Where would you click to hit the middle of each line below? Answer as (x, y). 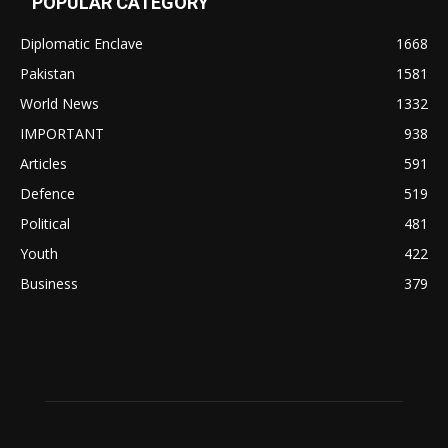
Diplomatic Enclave (81, 43)
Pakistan (47, 73)
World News (59, 103)
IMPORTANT (62, 133)
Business (49, 283)
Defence (47, 193)
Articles (43, 163)
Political (45, 223)
